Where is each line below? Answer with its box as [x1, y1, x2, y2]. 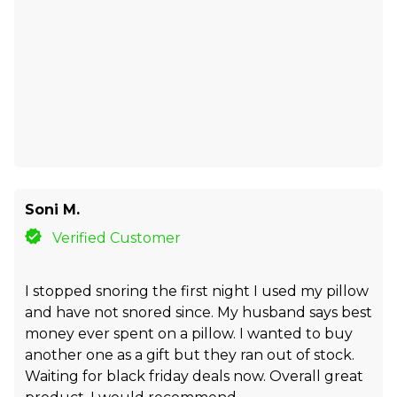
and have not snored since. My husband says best [25, 303, 372, 321]
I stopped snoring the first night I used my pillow [25, 282, 369, 300]
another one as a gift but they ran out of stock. [25, 346, 354, 363]
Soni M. [25, 200, 80, 218]
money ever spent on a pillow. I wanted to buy [25, 324, 353, 342]
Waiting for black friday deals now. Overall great [25, 367, 363, 385]
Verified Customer [52, 229, 182, 246]
